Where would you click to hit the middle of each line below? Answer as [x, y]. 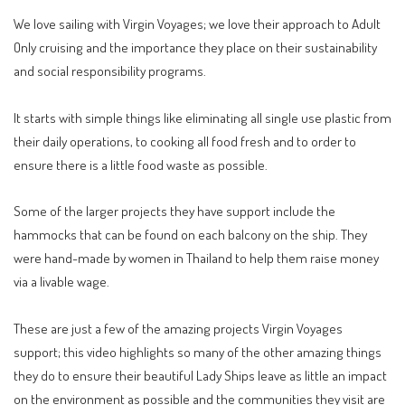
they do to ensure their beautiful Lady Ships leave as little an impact [200, 375]
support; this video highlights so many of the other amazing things [198, 351]
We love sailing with [68, 24]
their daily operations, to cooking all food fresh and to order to [185, 141]
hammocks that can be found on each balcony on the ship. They [190, 235]
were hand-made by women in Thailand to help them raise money [196, 258]
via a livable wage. [61, 282]
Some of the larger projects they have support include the [174, 211]
